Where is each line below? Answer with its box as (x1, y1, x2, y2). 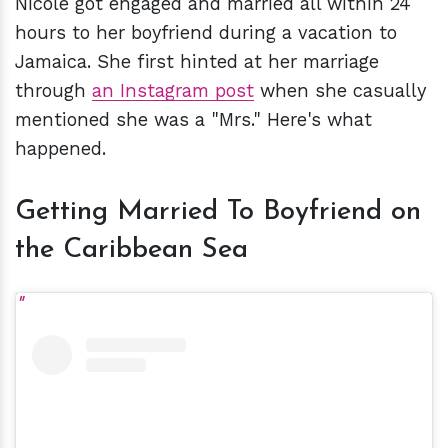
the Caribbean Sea (15, 236, 248, 265)
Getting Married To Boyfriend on (15, 198, 421, 227)
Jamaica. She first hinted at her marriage (15, 51, 379, 73)
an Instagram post (92, 80, 254, 102)
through (15, 80, 92, 102)
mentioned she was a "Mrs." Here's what (15, 109, 372, 131)
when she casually (254, 80, 426, 102)
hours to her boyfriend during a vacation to (15, 22, 397, 44)
